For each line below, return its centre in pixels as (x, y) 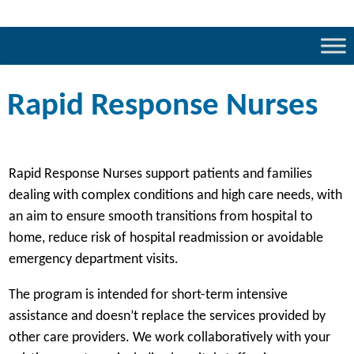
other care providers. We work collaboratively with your (169, 337)
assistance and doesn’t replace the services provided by (167, 316)
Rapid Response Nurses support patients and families (160, 175)
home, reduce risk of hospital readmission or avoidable (166, 239)
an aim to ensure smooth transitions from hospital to (160, 217)
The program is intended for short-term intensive (148, 295)
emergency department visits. (95, 260)
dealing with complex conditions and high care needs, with (175, 196)
